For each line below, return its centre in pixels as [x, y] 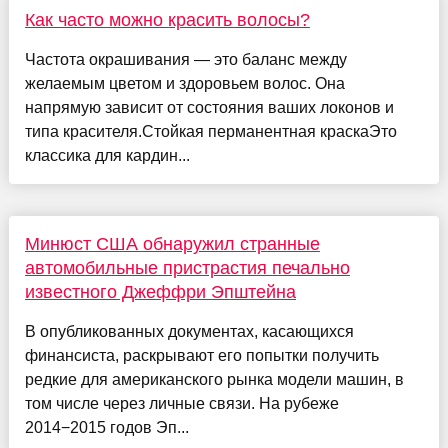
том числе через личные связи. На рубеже [181, 403]
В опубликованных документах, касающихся [189, 331]
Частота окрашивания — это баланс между [185, 59]
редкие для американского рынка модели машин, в [214, 379]
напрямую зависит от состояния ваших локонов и [209, 107]
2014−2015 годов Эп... [106, 427]
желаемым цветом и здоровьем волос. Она [184, 83]
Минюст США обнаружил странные [172, 243]
